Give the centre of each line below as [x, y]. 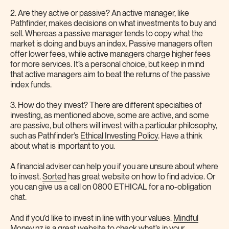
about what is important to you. [63, 146]
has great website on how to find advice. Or [141, 177]
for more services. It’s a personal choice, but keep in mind [107, 64]
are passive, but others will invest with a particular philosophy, [114, 126]
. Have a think [180, 136]
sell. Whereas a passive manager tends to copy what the [107, 34]
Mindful [186, 219]
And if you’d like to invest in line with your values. [92, 219]
